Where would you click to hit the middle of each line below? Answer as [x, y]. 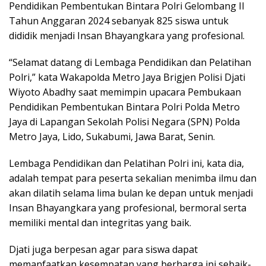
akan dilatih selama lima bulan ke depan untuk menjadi [131, 193]
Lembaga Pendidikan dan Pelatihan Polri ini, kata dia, [126, 163]
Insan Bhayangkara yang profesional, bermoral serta [128, 208]
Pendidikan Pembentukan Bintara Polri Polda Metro [124, 107]
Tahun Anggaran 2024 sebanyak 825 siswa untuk [119, 20]
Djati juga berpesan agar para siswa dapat [103, 249]
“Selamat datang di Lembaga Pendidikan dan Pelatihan [130, 62]
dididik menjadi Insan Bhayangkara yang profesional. [127, 35]
